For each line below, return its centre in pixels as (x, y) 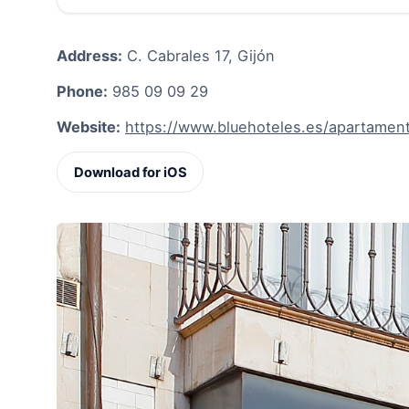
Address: (89, 55)
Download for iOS (130, 172)
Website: (89, 127)
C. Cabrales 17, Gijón (199, 55)
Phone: (82, 91)
